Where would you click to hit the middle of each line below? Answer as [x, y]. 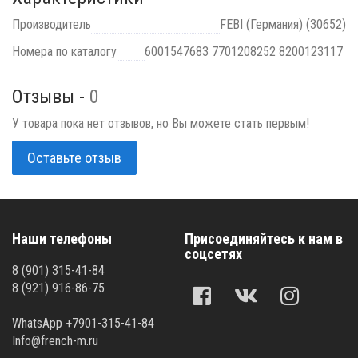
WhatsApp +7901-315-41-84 [83, 323]
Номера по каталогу [64, 51]
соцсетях [213, 253]
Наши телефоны [62, 238]
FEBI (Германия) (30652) [283, 24]
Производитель [52, 24]
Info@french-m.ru [55, 340]
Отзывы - [51, 96]
